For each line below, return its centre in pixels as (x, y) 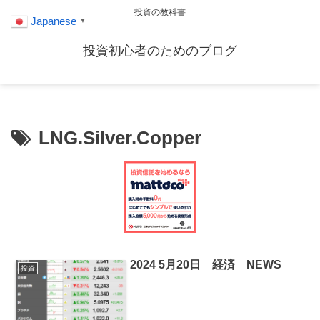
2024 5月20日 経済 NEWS (206, 265)
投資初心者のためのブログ (160, 51)
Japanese (54, 21)
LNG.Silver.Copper (120, 138)
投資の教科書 (160, 12)
